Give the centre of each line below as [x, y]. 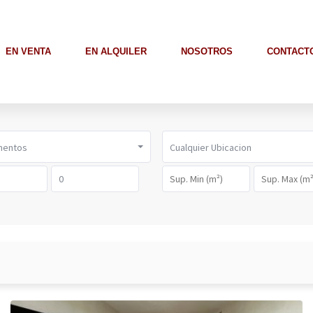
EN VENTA [28, 51]
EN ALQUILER [116, 51]
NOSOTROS [207, 51]
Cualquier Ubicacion [211, 147]
